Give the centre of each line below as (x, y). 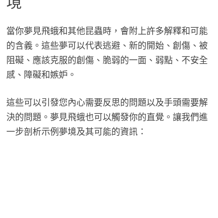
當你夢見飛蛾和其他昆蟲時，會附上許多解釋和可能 (107, 31)
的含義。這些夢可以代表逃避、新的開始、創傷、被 (107, 46)
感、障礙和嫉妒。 (41, 75)
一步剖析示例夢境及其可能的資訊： (76, 132)
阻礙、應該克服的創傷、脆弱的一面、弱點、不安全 (107, 60)
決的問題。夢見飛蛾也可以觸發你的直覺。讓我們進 (107, 117)
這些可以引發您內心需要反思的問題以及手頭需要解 (107, 103)
